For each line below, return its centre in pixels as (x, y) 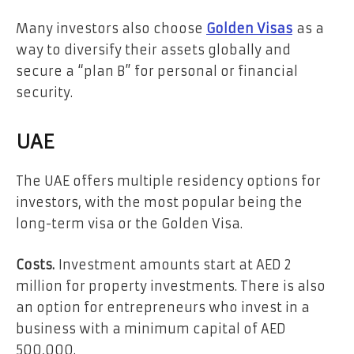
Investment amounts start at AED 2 (173, 264)
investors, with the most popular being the (159, 203)
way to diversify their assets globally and (153, 49)
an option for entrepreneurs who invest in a (163, 307)
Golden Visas (249, 28)
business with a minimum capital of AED (151, 328)
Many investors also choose (109, 28)
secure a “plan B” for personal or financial (157, 71)
